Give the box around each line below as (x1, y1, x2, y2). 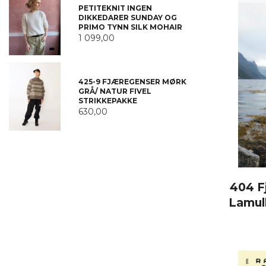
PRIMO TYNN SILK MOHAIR (78, 22, 182, 31)
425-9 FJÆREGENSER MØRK (78, 77, 186, 86)
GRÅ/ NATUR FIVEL (78, 86, 151, 96)
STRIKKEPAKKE (78, 96, 137, 105)
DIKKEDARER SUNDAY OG (78, 12, 177, 22)
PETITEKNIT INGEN (78, 3, 152, 12)
